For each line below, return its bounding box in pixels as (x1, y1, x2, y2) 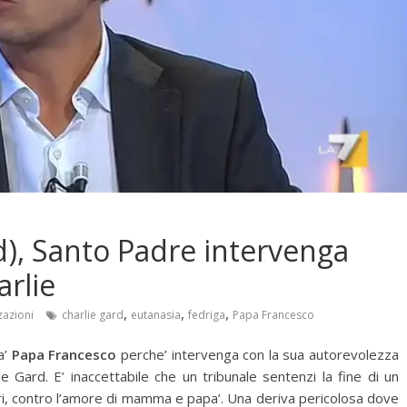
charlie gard (62, 307, 124, 323)
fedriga (188, 307, 225, 323)
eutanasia (131, 307, 181, 323)
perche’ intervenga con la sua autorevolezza (116, 345, 399, 363)
